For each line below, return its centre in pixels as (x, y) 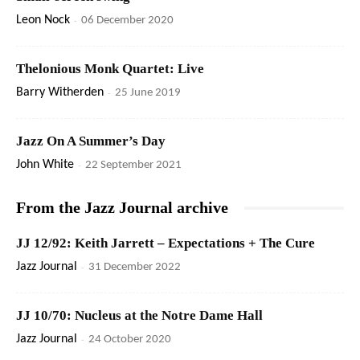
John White (45, 165)
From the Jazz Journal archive (122, 208)
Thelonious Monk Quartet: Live (110, 69)
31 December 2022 (135, 268)
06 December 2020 (127, 21)
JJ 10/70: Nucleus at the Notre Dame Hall (139, 316)
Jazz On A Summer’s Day (91, 141)
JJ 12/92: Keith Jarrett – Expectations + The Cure (166, 243)
